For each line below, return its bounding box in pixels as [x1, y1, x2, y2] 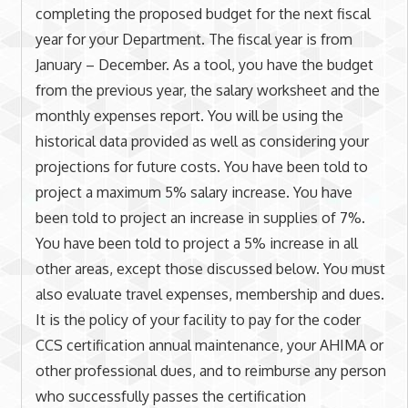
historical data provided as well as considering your [35, 131, 369, 150]
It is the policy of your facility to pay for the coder [35, 310, 361, 329]
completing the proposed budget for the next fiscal [35, 4, 371, 23]
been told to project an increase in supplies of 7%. [35, 208, 365, 227]
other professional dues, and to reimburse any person [35, 361, 386, 380]
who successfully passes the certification [35, 386, 306, 405]
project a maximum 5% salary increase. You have [35, 182, 352, 201]
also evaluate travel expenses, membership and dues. [35, 284, 384, 303]
